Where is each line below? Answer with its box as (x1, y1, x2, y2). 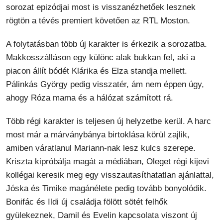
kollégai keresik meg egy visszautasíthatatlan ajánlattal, (6, 170, 214, 180)
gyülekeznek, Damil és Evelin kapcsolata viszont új (6, 210, 197, 220)
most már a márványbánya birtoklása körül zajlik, (6, 129, 190, 139)
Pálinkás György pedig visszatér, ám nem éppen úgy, (6, 79, 204, 89)
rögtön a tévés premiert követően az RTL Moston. (6, 15, 190, 25)
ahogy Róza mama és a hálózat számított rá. (6, 93, 173, 103)
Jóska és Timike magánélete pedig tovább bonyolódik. (6, 183, 207, 193)
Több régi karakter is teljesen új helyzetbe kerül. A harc (6, 116, 211, 126)
